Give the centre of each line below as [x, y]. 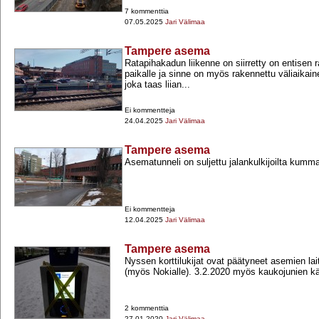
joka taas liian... [157, 85]
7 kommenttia [147, 11]
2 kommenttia [147, 308]
